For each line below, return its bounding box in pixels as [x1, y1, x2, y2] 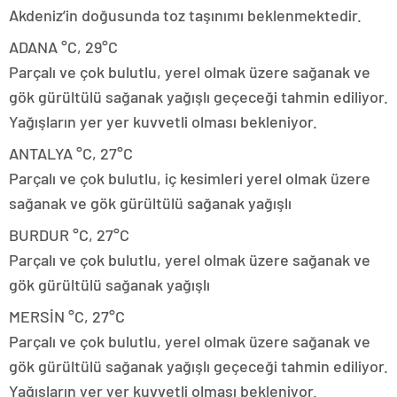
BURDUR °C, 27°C [9, 224, 129, 245]
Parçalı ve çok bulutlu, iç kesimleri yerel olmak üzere [9, 167, 370, 188]
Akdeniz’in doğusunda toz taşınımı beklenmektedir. [9, 4, 362, 25]
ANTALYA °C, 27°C [9, 143, 133, 163]
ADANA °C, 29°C [9, 36, 118, 57]
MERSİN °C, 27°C [9, 306, 125, 326]
